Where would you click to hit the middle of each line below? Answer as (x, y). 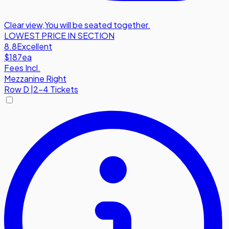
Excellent (35, 46)
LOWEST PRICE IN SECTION (59, 35)
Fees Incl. (22, 67)
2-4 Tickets (56, 89)
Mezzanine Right (35, 78)
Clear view (23, 25)
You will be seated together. (97, 25)
